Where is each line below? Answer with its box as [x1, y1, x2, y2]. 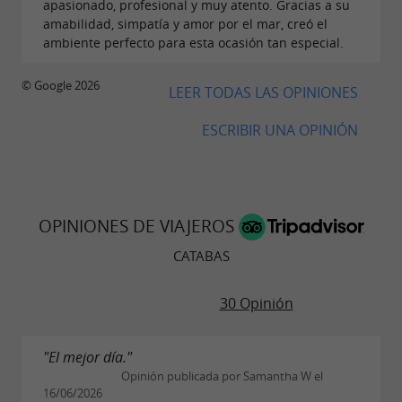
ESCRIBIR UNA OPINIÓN [202, 119, 358, 140]
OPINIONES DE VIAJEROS [38, 214, 239, 238]
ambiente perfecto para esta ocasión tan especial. [43, 33, 344, 51]
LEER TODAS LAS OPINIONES [169, 82, 358, 102]
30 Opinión [219, 293, 293, 314]
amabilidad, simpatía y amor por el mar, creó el [43, 14, 328, 32]
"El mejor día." [43, 347, 132, 368]
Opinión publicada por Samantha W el [118, 369, 323, 385]
